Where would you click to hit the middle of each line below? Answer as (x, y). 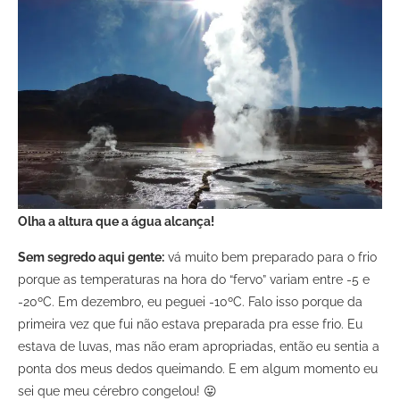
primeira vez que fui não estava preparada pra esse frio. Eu (190, 325)
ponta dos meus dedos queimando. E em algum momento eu (198, 369)
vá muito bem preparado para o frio (271, 258)
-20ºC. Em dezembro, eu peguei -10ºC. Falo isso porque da (190, 302)
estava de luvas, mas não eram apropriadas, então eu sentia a (199, 347)
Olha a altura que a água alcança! (116, 222)
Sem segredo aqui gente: (91, 258)
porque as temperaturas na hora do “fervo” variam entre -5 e (194, 280)
